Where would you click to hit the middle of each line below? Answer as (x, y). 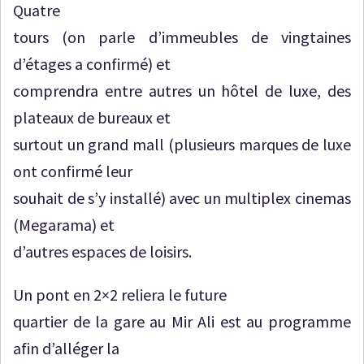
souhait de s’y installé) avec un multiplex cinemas (182, 197)
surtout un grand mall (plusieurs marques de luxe (182, 144)
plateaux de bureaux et (92, 117)
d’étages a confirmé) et (92, 63)
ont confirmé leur (73, 171)
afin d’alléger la (66, 348)
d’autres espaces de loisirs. (102, 251)
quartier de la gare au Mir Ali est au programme (182, 321)
